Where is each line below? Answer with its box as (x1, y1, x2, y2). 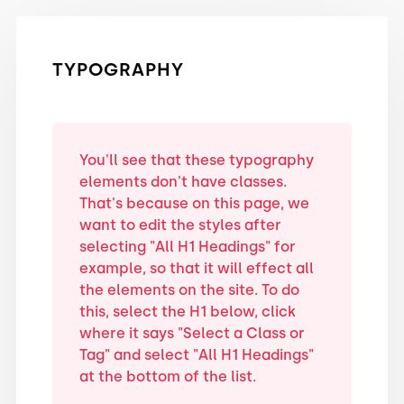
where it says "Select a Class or (78, 324, 305, 342)
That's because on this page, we (78, 194, 309, 212)
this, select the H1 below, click (78, 302, 296, 320)
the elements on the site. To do (78, 280, 299, 298)
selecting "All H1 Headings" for (78, 237, 296, 255)
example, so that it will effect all (78, 259, 314, 277)
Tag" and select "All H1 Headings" (78, 345, 314, 363)
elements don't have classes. (78, 172, 287, 190)
